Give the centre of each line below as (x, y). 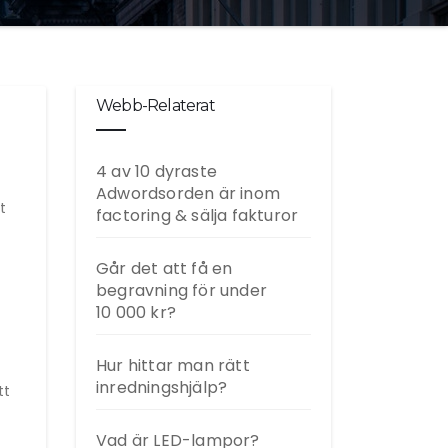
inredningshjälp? (162, 387)
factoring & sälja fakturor (197, 215)
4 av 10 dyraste (156, 171)
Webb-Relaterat (155, 105)
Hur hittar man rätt (173, 365)
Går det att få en (164, 268)
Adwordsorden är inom (188, 193)
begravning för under (181, 290)
